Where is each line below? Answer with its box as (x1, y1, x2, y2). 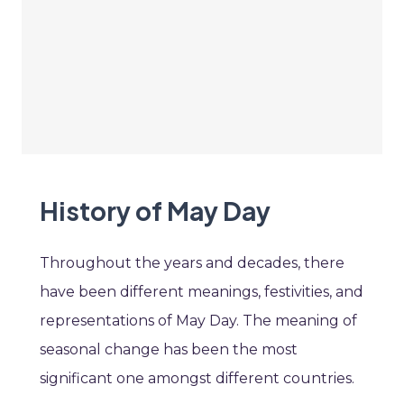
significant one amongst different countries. (40, 370, 354, 388)
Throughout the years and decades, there (40, 254, 344, 272)
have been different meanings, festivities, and (40, 283, 363, 301)
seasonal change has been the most (40, 341, 298, 359)
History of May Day (40, 195, 271, 227)
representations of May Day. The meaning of (40, 312, 357, 330)
